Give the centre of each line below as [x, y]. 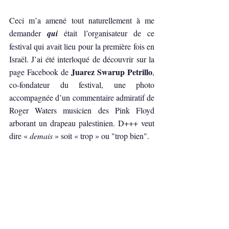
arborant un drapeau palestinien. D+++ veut [82, 123]
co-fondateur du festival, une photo [82, 85]
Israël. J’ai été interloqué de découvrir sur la [82, 59]
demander [28, 33]
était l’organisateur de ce [109, 33]
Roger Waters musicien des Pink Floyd [82, 110]
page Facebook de [40, 72]
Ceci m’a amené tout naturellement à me [82, 20]
